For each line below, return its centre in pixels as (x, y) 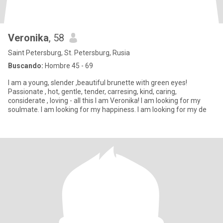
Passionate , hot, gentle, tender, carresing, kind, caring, (92, 92)
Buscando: (26, 66)
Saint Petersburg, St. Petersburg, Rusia (69, 53)
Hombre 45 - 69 (68, 66)
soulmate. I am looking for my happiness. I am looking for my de (107, 110)
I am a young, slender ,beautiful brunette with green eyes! (98, 83)
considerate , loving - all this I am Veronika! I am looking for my (104, 101)
